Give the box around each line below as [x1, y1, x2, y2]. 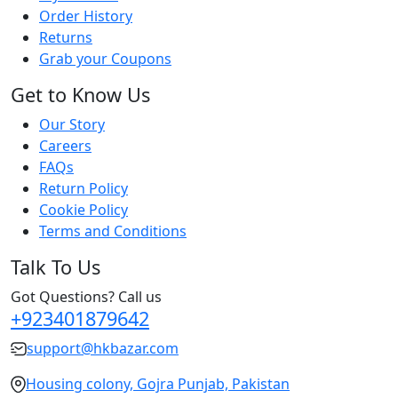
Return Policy [39, 178, 128, 198]
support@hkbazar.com [27, 338, 179, 358]
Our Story [39, 114, 105, 134]
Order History [39, 5, 132, 26]
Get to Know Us [11, 81, 150, 107]
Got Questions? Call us [11, 286, 162, 306]
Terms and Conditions [39, 220, 187, 241]
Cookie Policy [39, 199, 128, 219]
